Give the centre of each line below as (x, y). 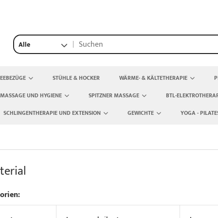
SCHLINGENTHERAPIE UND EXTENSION (52, 113)
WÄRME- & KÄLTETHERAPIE (153, 78)
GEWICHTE (141, 113)
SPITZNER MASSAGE (114, 95)
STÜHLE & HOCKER (76, 78)
